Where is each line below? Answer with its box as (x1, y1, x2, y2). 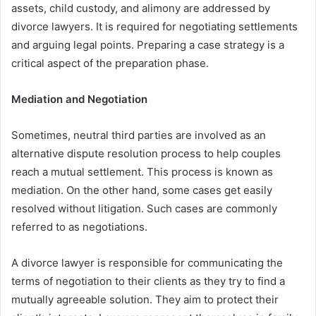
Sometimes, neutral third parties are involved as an (11, 128, 266, 142)
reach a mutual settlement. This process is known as (11, 165, 273, 179)
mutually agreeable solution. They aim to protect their (11, 293, 279, 307)
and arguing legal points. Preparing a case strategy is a (11, 38, 284, 52)
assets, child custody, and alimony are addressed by (11, 1, 270, 16)
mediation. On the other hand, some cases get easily (11, 183, 272, 197)
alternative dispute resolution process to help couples (11, 147, 281, 161)
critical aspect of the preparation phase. (11, 56, 209, 71)
